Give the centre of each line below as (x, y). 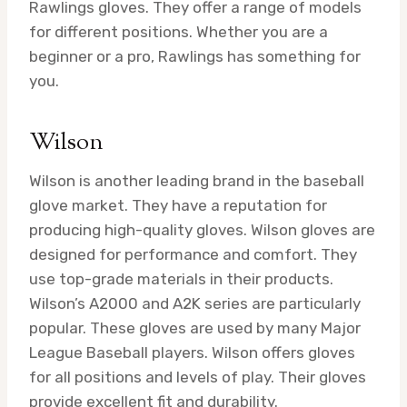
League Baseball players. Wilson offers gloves (192, 352)
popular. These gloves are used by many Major (195, 328)
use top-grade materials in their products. (181, 278)
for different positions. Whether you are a (179, 31)
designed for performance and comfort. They (193, 254)
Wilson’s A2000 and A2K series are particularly (195, 303)
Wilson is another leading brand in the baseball (197, 180)
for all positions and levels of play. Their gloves (198, 377)
